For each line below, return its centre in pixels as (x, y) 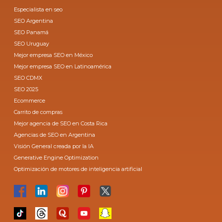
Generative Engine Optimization (56, 157)
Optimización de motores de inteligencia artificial (78, 169)
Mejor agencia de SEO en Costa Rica (61, 123)
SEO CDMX (28, 78)
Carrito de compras (38, 112)
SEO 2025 (26, 89)
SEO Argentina (34, 21)
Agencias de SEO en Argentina (55, 135)
